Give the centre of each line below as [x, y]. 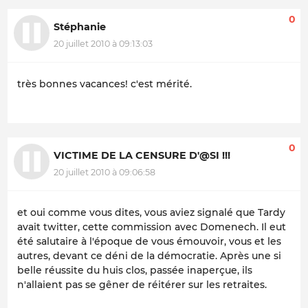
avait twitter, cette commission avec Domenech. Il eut [152, 227]
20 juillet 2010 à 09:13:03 [103, 43]
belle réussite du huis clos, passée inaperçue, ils [135, 270]
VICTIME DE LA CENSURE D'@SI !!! [142, 156]
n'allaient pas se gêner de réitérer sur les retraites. [142, 284]
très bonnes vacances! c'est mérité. [104, 84]
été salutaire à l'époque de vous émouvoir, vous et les [149, 241]
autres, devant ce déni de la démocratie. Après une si [149, 255]
